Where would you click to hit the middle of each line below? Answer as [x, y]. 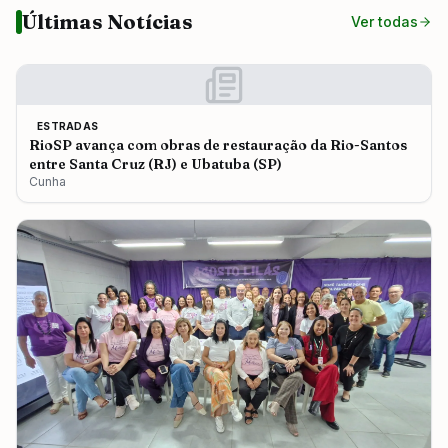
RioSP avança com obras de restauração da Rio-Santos [218, 145]
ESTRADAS [67, 126]
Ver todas [384, 22]
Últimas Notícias [107, 22]
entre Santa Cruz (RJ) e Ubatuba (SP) [155, 164]
